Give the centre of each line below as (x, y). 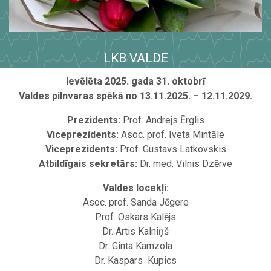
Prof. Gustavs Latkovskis (171, 149)
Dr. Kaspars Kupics (135, 261)
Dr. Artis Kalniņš (135, 232)
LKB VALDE (135, 58)
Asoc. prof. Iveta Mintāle (171, 135)
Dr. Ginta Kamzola (135, 246)
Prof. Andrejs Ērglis (162, 120)
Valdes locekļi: (135, 188)
